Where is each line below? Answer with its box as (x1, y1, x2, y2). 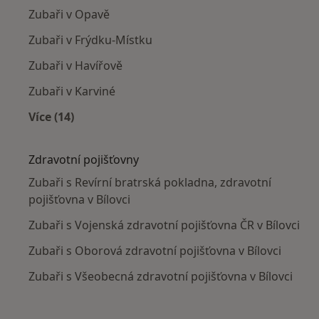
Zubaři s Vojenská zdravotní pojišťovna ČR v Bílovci (28, 216, 300, 233)
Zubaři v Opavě (28, 6, 110, 22)
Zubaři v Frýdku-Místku (28, 31, 152, 48)
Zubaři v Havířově (28, 57, 122, 73)
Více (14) (28, 108, 74, 125)
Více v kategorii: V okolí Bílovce (51, 125, 226, 141)
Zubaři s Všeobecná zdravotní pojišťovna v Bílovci (28, 268, 293, 284)
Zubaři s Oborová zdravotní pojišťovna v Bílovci (28, 242, 281, 258)
